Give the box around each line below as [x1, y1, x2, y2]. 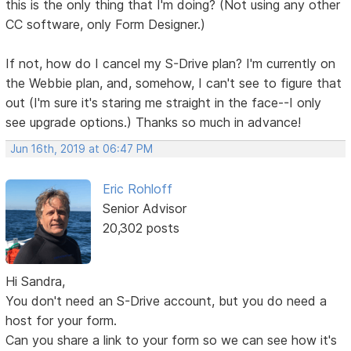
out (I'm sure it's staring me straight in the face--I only [5, 94, 322, 110]
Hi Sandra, [5, 273, 66, 290]
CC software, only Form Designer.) [5, 16, 206, 32]
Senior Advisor [102, 200, 186, 216]
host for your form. [5, 313, 118, 329]
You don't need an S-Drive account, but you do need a [5, 293, 327, 309]
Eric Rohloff [102, 180, 172, 197]
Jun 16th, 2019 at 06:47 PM [10, 142, 154, 155]
